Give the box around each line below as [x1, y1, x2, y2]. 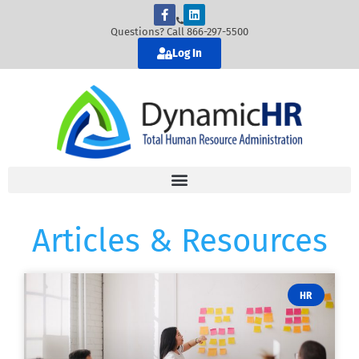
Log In [172, 46, 202, 61]
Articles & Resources [31, 221, 328, 260]
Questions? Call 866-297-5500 [111, 26, 248, 38]
